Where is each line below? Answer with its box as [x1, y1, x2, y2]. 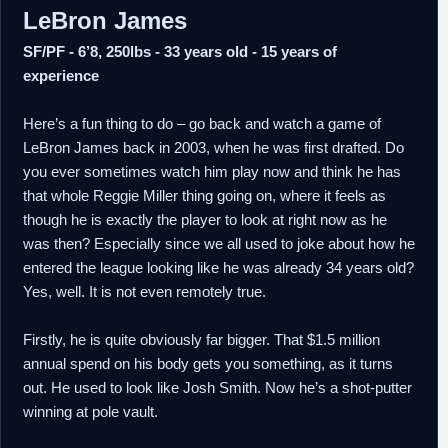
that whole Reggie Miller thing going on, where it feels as [23, 187, 386, 204]
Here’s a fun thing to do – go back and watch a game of [23, 115, 381, 132]
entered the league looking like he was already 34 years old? [23, 259, 414, 276]
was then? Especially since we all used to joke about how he [23, 235, 415, 252]
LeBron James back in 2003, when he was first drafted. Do [23, 139, 404, 156]
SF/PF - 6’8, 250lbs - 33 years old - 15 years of [23, 43, 337, 60]
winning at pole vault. [23, 403, 158, 420]
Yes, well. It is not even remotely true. [23, 283, 266, 300]
